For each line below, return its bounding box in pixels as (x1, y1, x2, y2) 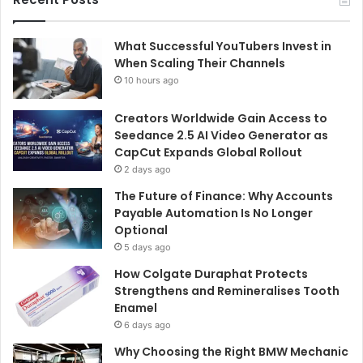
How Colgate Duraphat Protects (114, 265, 308, 282)
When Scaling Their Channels (114, 54, 285, 71)
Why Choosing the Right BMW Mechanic (114, 343, 348, 360)
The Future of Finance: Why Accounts (114, 187, 333, 204)
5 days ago (124, 241, 171, 253)
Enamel (114, 299, 157, 316)
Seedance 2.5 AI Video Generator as (114, 126, 328, 143)
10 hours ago (124, 74, 179, 86)
